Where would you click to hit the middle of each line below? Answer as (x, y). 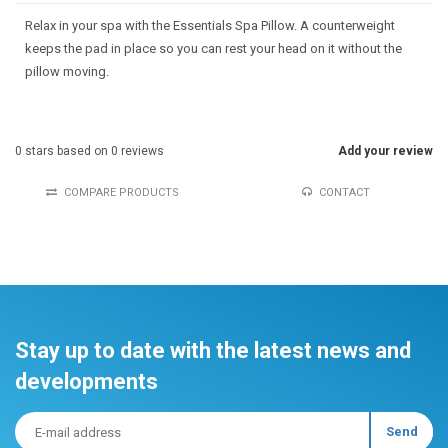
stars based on (66, 151)
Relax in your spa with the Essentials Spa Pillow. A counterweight (210, 25)
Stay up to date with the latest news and (213, 350)
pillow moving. (67, 71)
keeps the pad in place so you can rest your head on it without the (213, 48)
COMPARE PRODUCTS (121, 192)
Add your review (385, 151)
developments (86, 381)
